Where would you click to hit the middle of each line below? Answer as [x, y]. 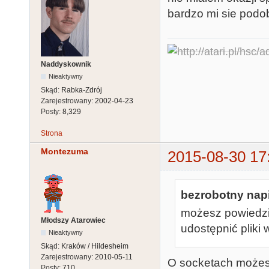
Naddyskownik [66, 64]
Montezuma [65, 151]
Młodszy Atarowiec [73, 221]
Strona [52, 133]
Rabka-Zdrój [82, 90]
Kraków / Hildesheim [95, 246]
